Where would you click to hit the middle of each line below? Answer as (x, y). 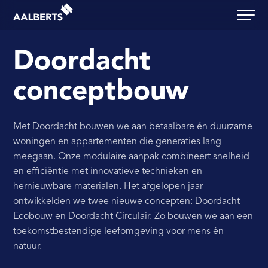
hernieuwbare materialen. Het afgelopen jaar (108, 187)
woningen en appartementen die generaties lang (118, 142)
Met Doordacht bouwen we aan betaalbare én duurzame (133, 127)
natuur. (28, 246)
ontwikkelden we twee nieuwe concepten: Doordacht (127, 202)
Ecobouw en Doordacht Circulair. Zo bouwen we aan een (133, 217)
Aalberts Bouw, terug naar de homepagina (103, 8)
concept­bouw (101, 92)
